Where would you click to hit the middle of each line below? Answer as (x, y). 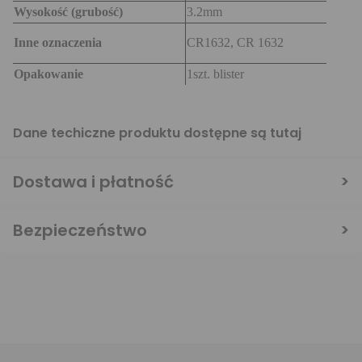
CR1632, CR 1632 (235, 42)
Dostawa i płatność (93, 182)
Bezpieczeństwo (80, 230)
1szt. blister (215, 74)
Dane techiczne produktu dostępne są (141, 133)
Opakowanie (48, 74)
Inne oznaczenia (58, 42)
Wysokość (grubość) (68, 12)
